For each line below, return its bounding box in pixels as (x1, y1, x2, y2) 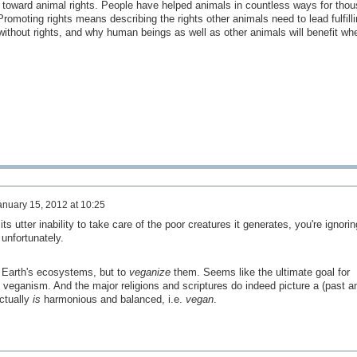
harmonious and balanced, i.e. (40, 292, 186, 305)
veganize (128, 265, 171, 278)
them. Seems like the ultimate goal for (170, 265, 350, 278)
